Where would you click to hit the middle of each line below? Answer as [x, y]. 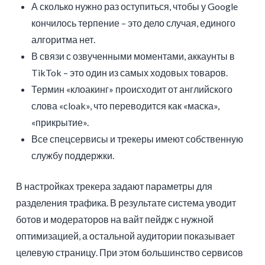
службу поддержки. [73, 155]
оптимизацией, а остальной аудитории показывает [125, 235]
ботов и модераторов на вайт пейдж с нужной [114, 219]
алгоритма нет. [64, 39]
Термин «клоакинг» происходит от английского [132, 89]
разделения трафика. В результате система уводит [126, 202]
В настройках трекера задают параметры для [114, 186]
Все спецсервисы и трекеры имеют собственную [138, 138]
